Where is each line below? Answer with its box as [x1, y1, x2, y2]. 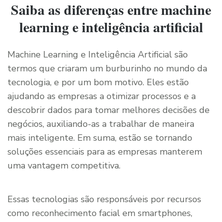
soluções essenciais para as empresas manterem [7, 146, 202, 158]
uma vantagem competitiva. [7, 160, 120, 172]
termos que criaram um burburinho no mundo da [7, 62, 207, 75]
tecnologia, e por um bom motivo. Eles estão [7, 76, 189, 89]
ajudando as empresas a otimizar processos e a [7, 90, 196, 103]
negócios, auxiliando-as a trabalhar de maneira [7, 118, 194, 130]
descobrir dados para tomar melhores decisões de [7, 104, 210, 116]
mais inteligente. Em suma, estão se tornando [7, 132, 192, 144]
